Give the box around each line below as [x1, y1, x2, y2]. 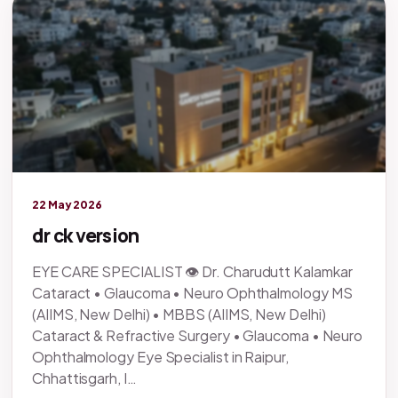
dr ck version [32, 223, 139, 249]
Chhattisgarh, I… [32, 369, 137, 388]
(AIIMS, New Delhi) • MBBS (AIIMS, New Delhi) [32, 305, 326, 324]
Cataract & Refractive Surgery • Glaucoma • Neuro [32, 326, 363, 346]
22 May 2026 [32, 198, 103, 212]
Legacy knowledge [12, 174, 138, 194]
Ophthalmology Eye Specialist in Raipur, [32, 347, 289, 367]
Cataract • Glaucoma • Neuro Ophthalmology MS [32, 283, 353, 303]
